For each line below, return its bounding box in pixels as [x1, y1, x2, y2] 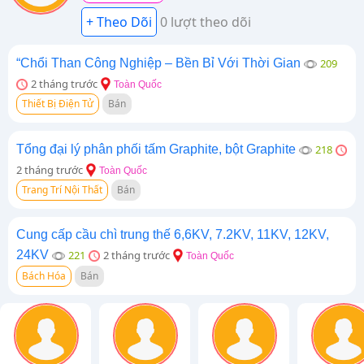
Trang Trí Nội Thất [22, 183, 102, 197]
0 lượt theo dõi [160, 13, 251, 31]
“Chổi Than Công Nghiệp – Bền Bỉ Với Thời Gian [16, 56, 301, 70]
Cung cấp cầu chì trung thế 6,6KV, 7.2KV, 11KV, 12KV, [16, 227, 329, 241]
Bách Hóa [22, 269, 66, 283]
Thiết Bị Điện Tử [22, 97, 93, 110]
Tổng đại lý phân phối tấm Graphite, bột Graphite [16, 142, 296, 156]
